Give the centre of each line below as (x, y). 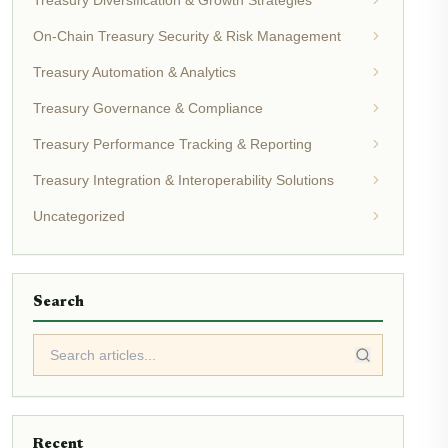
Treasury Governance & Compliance (148, 108)
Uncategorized (79, 216)
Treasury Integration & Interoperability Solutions (183, 180)
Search (58, 303)
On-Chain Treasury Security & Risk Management (187, 36)
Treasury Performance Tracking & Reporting (172, 144)
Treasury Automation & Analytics (134, 72)
